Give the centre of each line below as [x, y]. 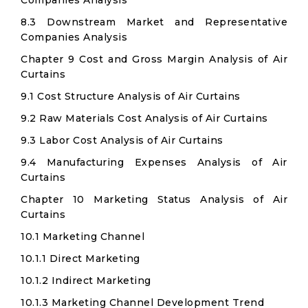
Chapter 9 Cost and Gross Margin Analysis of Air [154, 59]
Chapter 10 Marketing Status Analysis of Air [154, 199]
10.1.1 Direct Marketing [80, 258]
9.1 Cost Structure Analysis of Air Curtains [131, 96]
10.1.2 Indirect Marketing [86, 280]
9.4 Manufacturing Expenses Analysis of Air [154, 162]
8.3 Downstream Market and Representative [154, 22]
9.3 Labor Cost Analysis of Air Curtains [122, 140]
